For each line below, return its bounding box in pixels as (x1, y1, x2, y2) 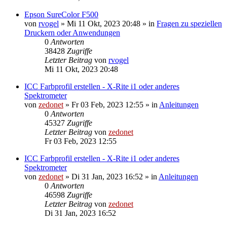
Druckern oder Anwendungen (24, 28, 120, 37)
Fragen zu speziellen (157, 19, 222, 28)
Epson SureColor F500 (24, 10, 98, 19)
